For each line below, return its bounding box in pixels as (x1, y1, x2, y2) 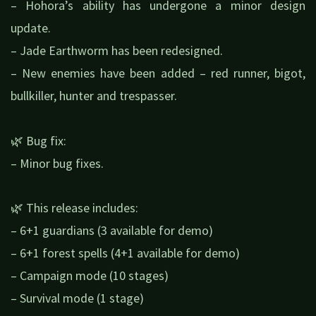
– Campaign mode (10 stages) (11, 267, 169, 284)
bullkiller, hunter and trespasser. (11, 87, 177, 104)
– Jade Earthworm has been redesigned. (11, 42, 223, 59)
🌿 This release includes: (11, 200, 138, 217)
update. (11, 20, 51, 37)
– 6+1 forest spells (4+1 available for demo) (11, 245, 240, 262)
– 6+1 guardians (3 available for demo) (11, 222, 213, 239)
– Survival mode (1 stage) (11, 290, 144, 307)
